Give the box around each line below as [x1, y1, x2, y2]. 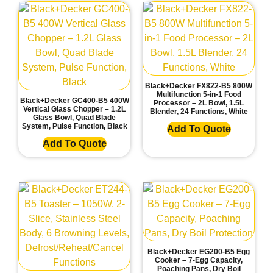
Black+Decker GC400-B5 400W [19, 96, 129, 105]
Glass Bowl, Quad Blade [33, 113, 116, 122]
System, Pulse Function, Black [21, 122, 127, 131]
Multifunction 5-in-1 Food [156, 90, 241, 99]
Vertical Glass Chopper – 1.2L [23, 105, 126, 114]
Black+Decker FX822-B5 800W [145, 82, 252, 91]
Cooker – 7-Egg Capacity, [155, 256, 243, 265]
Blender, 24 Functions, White [149, 107, 248, 116]
